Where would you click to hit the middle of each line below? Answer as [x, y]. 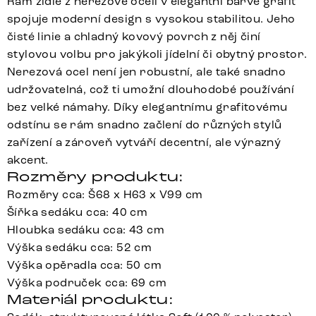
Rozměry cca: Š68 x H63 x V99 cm [105, 194]
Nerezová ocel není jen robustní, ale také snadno [147, 71]
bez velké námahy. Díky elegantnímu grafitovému [147, 107]
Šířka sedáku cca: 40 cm [78, 212]
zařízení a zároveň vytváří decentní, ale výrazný [144, 142]
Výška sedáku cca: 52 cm [80, 247]
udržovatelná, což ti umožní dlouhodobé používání [151, 89]
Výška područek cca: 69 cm [87, 282]
